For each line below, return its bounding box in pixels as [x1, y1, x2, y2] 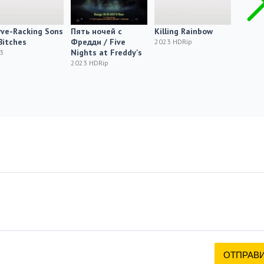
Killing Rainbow [154, 26, 213, 37]
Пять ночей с [70, 26, 122, 37]
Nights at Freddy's [70, 47, 142, 58]
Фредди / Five [70, 37, 126, 47]
